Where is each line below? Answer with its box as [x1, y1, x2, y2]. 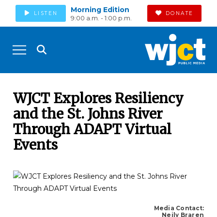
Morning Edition [70, 5, 129, 15]
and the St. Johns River [13, 105, 163, 123]
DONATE [165, 10, 194, 16]
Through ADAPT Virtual [13, 121, 171, 139]
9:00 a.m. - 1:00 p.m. [70, 15, 132, 22]
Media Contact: [154, 204, 204, 212]
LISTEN [33, 10, 58, 16]
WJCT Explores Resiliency [13, 90, 184, 108]
